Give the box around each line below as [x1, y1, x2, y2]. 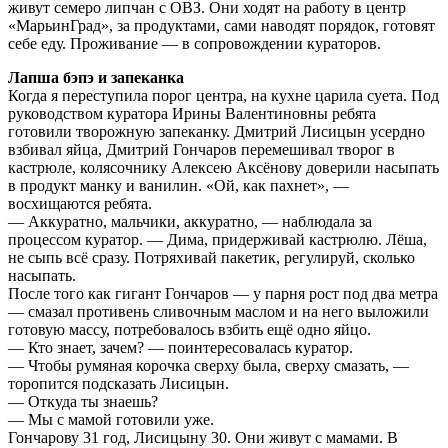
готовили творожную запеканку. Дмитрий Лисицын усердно [8, 122, 425, 140]
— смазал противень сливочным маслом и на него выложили [8, 302, 429, 320]
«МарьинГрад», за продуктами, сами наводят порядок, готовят [8, 16, 435, 34]
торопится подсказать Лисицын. [8, 374, 229, 392]
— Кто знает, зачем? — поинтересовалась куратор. [8, 338, 353, 356]
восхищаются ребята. [8, 194, 152, 212]
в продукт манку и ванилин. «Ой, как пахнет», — [8, 176, 349, 194]
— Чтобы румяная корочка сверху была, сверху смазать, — [8, 356, 409, 374]
